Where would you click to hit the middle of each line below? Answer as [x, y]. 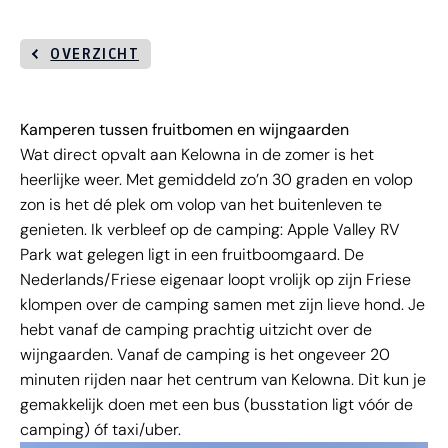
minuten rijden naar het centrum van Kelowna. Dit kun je [223, 379]
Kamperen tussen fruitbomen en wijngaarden [184, 129]
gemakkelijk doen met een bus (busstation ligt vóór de [216, 404]
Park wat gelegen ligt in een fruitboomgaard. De [192, 254]
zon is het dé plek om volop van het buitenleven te [201, 204]
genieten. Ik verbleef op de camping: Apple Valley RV [210, 229]
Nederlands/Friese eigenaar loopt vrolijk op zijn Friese [215, 279]
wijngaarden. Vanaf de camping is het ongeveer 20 [205, 354]
